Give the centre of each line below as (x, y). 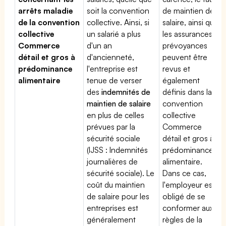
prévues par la (111, 126)
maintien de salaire (119, 103)
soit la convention (118, 10)
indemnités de (126, 92)
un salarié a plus (114, 34)
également (181, 80)
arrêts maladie (46, 10)
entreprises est (113, 208)
